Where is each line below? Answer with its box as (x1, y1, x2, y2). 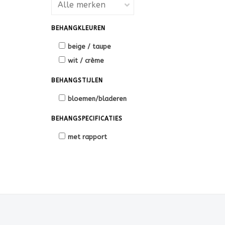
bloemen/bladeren (68, 95, 127, 102)
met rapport (68, 133, 107, 141)
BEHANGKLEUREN (51, 25, 105, 32)
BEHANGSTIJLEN (51, 77, 103, 84)
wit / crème (68, 57, 104, 64)
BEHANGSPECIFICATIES (51, 115, 123, 122)
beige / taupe (68, 43, 111, 50)
